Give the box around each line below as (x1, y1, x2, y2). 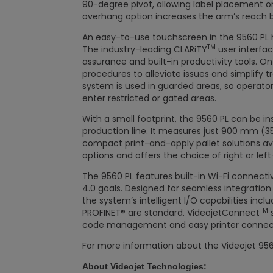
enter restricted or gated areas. (82, 92, 216, 104)
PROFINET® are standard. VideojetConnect (82, 207, 260, 219)
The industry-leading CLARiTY (82, 43, 207, 55)
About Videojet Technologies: (82, 261, 207, 271)
